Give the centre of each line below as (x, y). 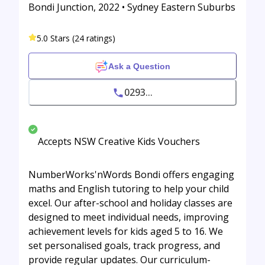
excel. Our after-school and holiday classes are (130, 203)
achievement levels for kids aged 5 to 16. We (126, 232)
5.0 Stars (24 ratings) (76, 38)
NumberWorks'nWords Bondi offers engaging (131, 175)
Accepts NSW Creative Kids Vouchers (119, 142)
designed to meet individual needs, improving (129, 217)
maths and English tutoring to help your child (129, 189)
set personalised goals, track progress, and (124, 246)
